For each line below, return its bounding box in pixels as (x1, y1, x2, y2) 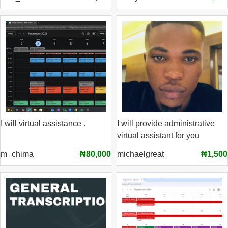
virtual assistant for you (117, 131, 199, 140)
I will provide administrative (117, 119, 215, 128)
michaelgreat (117, 150, 164, 158)
